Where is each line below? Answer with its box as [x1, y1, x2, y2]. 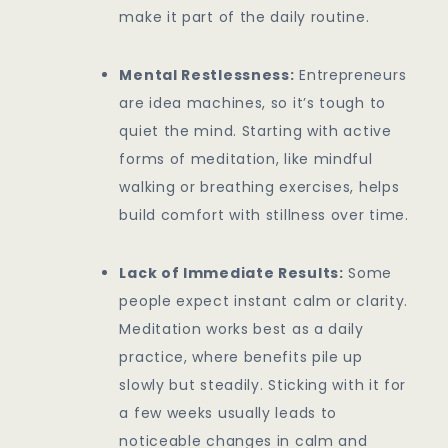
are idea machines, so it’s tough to [119, 93, 386, 114]
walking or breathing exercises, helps [119, 177, 400, 198]
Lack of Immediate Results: [119, 263, 344, 284]
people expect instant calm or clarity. [119, 291, 409, 312]
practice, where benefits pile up [119, 347, 363, 368]
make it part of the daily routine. [119, 7, 370, 28]
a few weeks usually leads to [119, 403, 338, 424]
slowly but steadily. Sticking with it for [119, 375, 407, 396]
